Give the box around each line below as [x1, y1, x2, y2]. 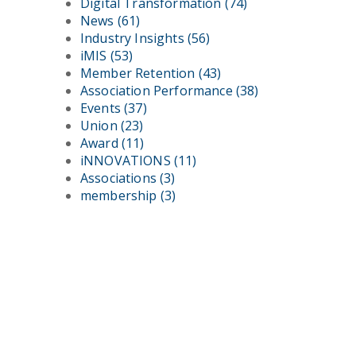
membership [80, 187, 161, 204]
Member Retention [80, 64, 199, 82]
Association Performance [80, 82, 236, 99]
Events [80, 99, 125, 117]
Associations [80, 169, 161, 187]
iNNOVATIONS [80, 152, 174, 169]
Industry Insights [80, 29, 188, 47]
